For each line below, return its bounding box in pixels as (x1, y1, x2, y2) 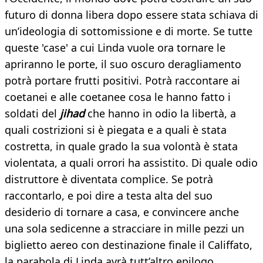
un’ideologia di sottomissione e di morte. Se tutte (5, 24, 252, 39)
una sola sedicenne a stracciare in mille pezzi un (5, 221, 244, 236)
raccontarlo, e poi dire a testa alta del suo (5, 188, 213, 203)
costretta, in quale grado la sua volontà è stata (5, 139, 238, 154)
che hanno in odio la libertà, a (85, 106, 236, 121)
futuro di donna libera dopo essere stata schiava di (5, 8, 258, 22)
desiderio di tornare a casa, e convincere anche (5, 205, 239, 220)
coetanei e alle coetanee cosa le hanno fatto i (5, 90, 231, 104)
